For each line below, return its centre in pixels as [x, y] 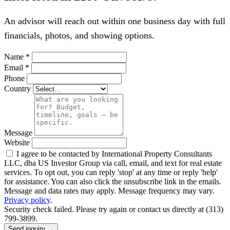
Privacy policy [27, 200]
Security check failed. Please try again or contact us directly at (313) [114, 209]
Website [18, 142]
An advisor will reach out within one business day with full [115, 21]
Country [17, 88]
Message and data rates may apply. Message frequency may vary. [109, 190]
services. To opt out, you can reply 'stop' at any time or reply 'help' [111, 172]
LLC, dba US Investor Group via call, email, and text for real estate [113, 163]
